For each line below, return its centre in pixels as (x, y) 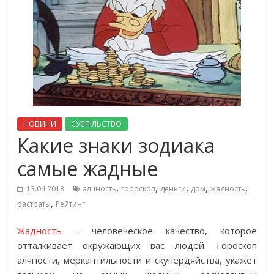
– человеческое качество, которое (159, 231)
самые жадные (88, 168)
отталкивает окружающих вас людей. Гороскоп (137, 245)
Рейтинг (71, 204)
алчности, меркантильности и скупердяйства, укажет (137, 260)
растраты (34, 204)
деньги (173, 189)
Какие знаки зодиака (116, 145)
